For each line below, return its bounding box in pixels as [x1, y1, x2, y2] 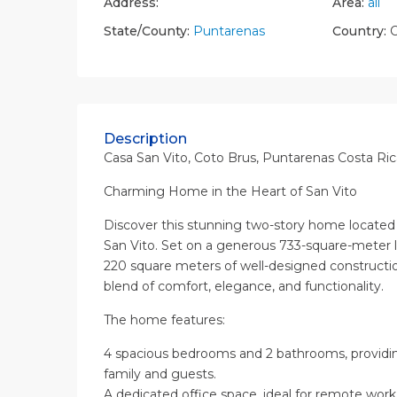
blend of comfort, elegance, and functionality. [104, 278, 384, 295]
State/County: [104, 23, 190, 40]
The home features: [104, 312, 225, 329]
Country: [331, 23, 386, 40]
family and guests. [104, 366, 216, 383]
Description [104, 130, 187, 148]
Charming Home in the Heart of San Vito [104, 183, 357, 200]
